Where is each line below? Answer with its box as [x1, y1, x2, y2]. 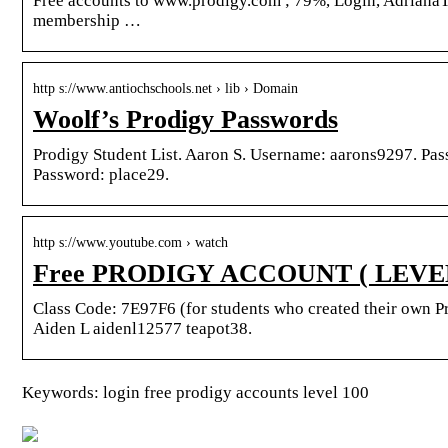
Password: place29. [33, 164, 169, 184]
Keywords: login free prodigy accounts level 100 [22, 382, 369, 402]
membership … [33, 10, 141, 30]
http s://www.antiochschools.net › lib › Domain [33, 80, 298, 96]
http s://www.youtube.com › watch [33, 234, 228, 250]
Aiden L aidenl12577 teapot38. [33, 318, 252, 338]
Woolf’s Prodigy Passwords [33, 104, 338, 134]
